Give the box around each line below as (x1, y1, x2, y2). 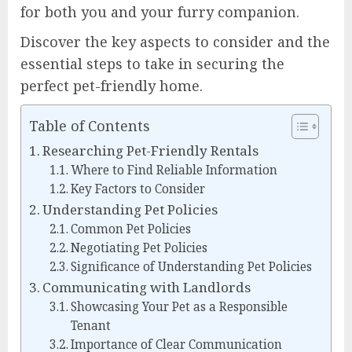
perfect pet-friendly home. (20, 76, 203, 96)
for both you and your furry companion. (20, 2, 299, 22)
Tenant (70, 317, 111, 335)
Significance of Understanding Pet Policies (70, 258, 312, 276)
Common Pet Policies (70, 221, 191, 238)
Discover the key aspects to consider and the (20, 32, 330, 52)
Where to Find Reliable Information (70, 162, 277, 179)
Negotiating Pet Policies (70, 240, 207, 257)
